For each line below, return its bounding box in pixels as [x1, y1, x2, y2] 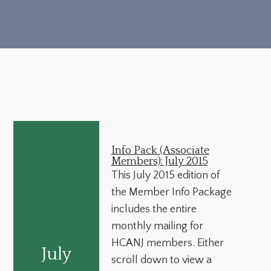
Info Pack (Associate [111, 144, 209, 157]
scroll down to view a [111, 253, 212, 266]
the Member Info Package [111, 186, 232, 198]
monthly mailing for [111, 220, 203, 232]
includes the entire [111, 203, 197, 215]
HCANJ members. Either [111, 237, 224, 249]
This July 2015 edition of [111, 169, 220, 181]
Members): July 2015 [111, 155, 208, 168]
